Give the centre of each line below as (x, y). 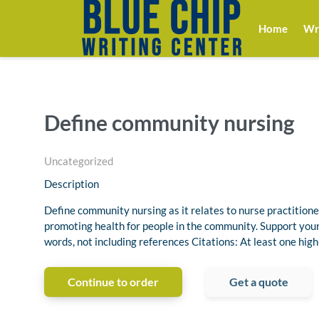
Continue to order (113, 282)
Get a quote (259, 282)
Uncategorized (79, 161)
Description (72, 184)
